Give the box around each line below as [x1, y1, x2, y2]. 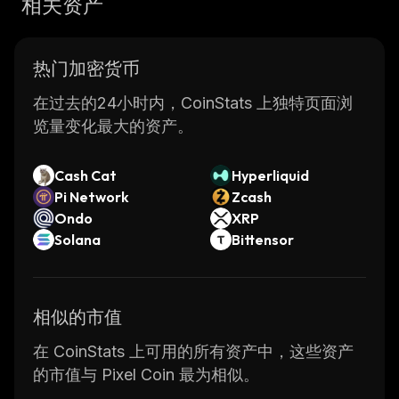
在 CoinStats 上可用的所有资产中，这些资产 [33, 342, 354, 361]
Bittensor [232, 231, 294, 248]
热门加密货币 [33, 57, 140, 79]
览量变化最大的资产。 [33, 117, 193, 135]
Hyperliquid [232, 167, 309, 184]
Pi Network [54, 188, 129, 206]
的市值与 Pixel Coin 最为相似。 [33, 365, 259, 384]
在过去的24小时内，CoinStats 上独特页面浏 [33, 94, 353, 112]
